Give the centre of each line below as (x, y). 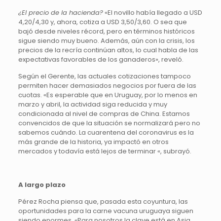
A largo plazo (42, 185)
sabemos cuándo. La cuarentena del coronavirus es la (106, 132)
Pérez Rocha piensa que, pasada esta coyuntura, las (103, 202)
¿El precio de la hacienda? (60, 13)
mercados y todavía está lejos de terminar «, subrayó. (105, 151)
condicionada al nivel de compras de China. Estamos (104, 114)
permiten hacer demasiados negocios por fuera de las (107, 86)
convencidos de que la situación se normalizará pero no (109, 123)
